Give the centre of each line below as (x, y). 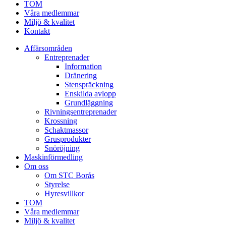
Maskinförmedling (53, 157)
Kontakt (37, 31)
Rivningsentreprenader (80, 112)
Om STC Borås (69, 175)
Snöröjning (62, 148)
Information (83, 66)
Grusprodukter (68, 139)
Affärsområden (48, 48)
